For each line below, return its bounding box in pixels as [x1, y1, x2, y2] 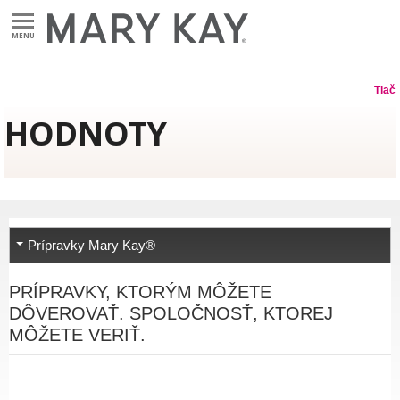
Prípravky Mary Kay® [28, 237, 155, 254]
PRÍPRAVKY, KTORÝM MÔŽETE [9, 282, 271, 303]
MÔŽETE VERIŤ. [9, 325, 146, 346]
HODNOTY [4, 112, 167, 156]
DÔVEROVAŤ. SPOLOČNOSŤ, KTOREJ [9, 304, 333, 324]
